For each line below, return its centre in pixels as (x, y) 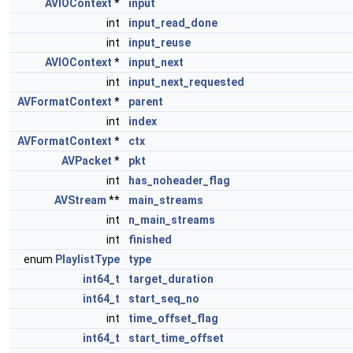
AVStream (80, 200)
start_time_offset (176, 338)
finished (150, 240)
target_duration (171, 279)
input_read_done (173, 23)
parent (146, 102)
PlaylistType (87, 259)
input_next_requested (186, 82)
